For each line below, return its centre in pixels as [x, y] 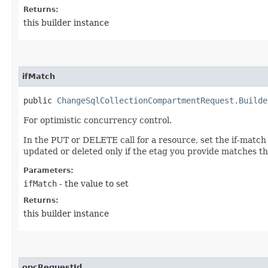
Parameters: [48, 170]
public [40, 100]
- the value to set [93, 183]
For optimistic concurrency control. [98, 120]
